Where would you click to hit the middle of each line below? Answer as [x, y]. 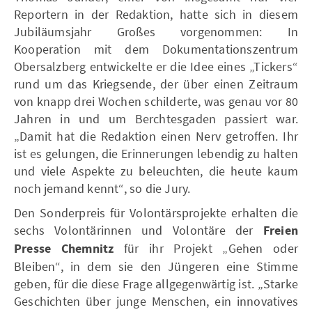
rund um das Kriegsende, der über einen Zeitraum [156, 84]
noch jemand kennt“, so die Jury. [102, 188]
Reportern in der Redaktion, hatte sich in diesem [156, 14]
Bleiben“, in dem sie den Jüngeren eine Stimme [156, 266]
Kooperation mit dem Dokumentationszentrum [156, 49]
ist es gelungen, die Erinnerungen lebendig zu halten [156, 153]
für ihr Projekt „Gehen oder [206, 248]
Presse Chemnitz [64, 249]
